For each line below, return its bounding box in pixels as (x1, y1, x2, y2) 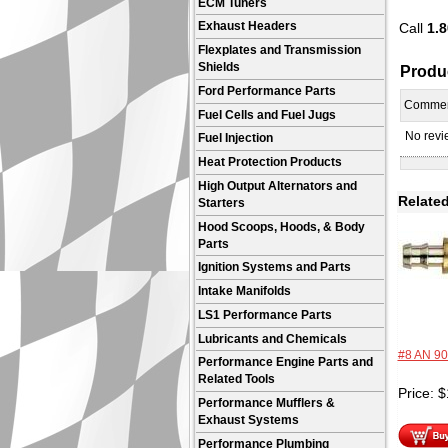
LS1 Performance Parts (198, 308, 333, 321)
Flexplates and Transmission (198, 44, 362, 57)
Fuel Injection (198, 132, 274, 145)
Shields (198, 61, 241, 74)
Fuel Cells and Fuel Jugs (198, 108, 337, 121)
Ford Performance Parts (198, 84, 337, 97)
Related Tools (198, 373, 276, 386)
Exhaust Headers (198, 20, 298, 33)
